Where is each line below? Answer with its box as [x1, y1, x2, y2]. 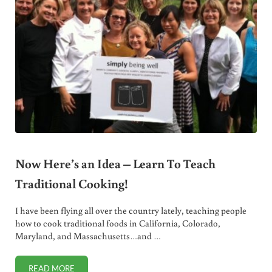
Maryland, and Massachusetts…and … [15, 230, 161, 242]
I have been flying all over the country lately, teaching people [15, 205, 246, 217]
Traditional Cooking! [15, 174, 128, 192]
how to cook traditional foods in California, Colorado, [15, 217, 220, 229]
